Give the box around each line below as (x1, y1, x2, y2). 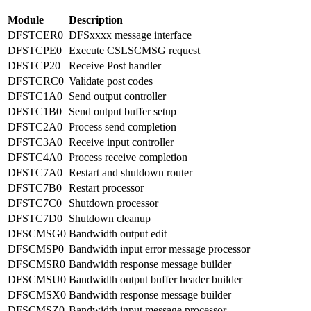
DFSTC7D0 (8, 212, 62, 225)
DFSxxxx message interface (69, 29, 192, 42)
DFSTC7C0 (8, 197, 62, 210)
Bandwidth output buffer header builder (69, 274, 242, 286)
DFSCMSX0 (8, 289, 66, 301)
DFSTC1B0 (8, 106, 62, 118)
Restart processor (69, 182, 144, 194)
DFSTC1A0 (8, 90, 62, 103)
